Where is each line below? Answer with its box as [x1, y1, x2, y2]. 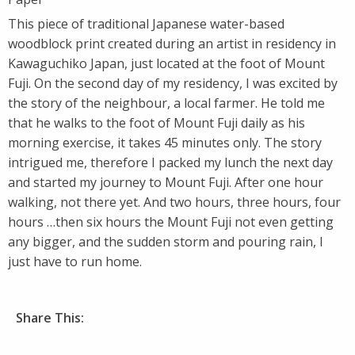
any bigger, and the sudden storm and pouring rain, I [8, 233, 323, 251]
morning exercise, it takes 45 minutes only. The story [8, 134, 322, 152]
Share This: [16, 309, 84, 327]
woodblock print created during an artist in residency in [8, 35, 336, 53]
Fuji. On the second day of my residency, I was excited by [8, 74, 338, 93]
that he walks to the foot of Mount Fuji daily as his [8, 114, 305, 132]
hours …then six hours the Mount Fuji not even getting [8, 213, 334, 231]
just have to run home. [8, 253, 142, 271]
